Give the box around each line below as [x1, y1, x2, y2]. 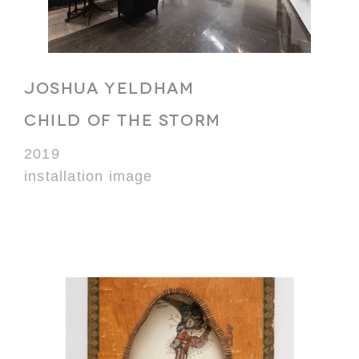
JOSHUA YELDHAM [24, 79, 195, 97]
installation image [24, 167, 153, 184]
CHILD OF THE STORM [24, 111, 221, 129]
